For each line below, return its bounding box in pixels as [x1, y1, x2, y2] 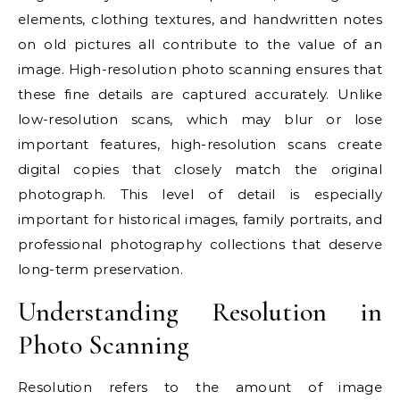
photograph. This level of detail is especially [18, 186, 382, 203]
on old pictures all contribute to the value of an [18, 36, 382, 53]
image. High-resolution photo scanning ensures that [18, 61, 382, 78]
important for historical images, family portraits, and [18, 211, 382, 228]
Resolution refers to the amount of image [18, 379, 382, 396]
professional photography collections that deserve [18, 236, 382, 253]
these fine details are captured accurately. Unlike [18, 86, 382, 103]
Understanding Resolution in [18, 296, 382, 329]
